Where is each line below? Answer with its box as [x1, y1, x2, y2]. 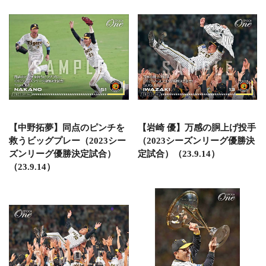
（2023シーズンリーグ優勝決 [137, 136, 255, 145]
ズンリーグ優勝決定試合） [9, 149, 116, 159]
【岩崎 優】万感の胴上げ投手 [137, 123, 256, 132]
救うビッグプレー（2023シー [9, 136, 126, 145]
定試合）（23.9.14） [137, 149, 220, 159]
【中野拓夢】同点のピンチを [9, 123, 125, 132]
